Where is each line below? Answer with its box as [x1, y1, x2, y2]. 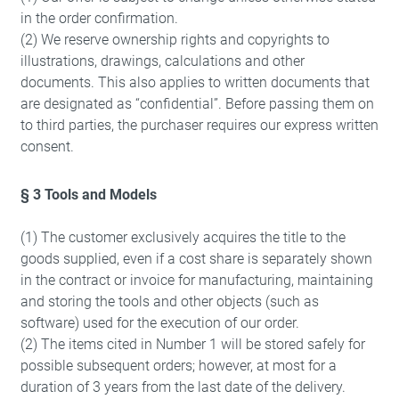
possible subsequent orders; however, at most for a [20, 357, 337, 374]
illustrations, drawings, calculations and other [20, 53, 305, 69]
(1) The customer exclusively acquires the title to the [20, 229, 346, 246]
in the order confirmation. [20, 10, 178, 27]
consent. [20, 138, 74, 155]
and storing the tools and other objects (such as [20, 293, 319, 310]
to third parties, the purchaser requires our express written [20, 117, 379, 134]
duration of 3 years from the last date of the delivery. [20, 379, 346, 395]
